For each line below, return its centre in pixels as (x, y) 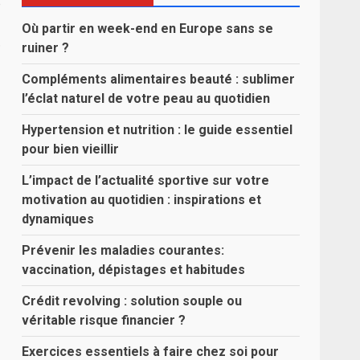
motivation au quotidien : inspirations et (142, 200)
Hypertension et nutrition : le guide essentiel (157, 130)
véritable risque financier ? (104, 320)
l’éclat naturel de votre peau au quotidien (146, 98)
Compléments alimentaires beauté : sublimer (159, 79)
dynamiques (58, 219)
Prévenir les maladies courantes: (123, 250)
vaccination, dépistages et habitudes (134, 270)
